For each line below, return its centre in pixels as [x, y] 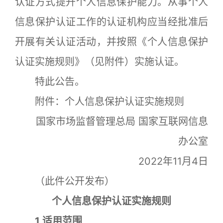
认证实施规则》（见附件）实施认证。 [100, 61]
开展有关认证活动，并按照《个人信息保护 [111, 42]
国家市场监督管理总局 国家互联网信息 [112, 121]
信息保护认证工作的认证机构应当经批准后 [111, 22]
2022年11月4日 [163, 161]
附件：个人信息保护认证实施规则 [100, 101]
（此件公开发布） [65, 181]
